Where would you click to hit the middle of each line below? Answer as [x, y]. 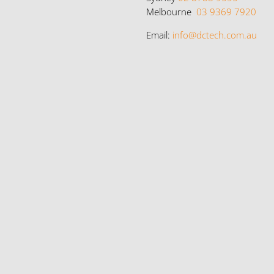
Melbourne [171, 11]
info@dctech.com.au [215, 35]
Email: [159, 35]
